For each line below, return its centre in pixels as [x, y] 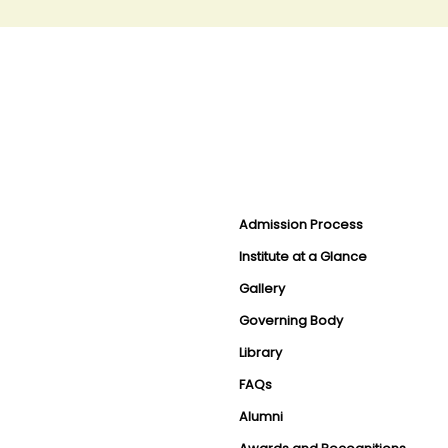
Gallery [262, 288]
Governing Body [291, 320]
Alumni [261, 416]
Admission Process [301, 224]
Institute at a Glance [303, 256]
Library [260, 352]
